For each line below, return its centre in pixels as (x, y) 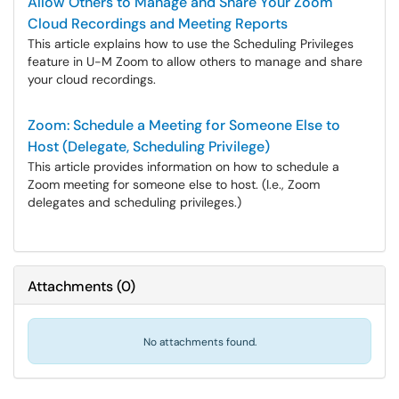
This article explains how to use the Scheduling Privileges (191, 44)
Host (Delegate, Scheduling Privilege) (149, 147)
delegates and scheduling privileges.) (134, 202)
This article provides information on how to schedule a (183, 167)
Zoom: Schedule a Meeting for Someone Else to (184, 125)
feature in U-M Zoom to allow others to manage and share (195, 61)
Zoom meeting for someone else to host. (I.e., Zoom (174, 184)
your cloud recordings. (92, 79)
